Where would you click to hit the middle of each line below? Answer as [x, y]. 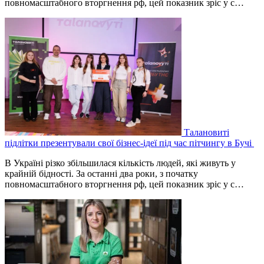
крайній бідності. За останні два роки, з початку [101, 173]
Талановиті [207, 132]
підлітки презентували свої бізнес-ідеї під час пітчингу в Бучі [129, 143]
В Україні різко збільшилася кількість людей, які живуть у [120, 163]
